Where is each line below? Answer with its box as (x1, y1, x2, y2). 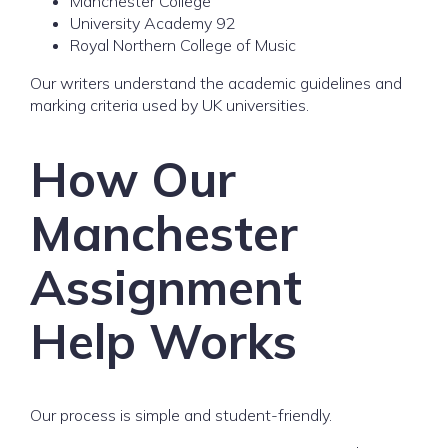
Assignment (30, 257, 302, 317)
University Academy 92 (70, 13, 236, 33)
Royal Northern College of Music (70, 35, 296, 55)
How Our (30, 149, 236, 209)
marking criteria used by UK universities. (30, 95, 309, 115)
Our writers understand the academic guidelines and (30, 73, 402, 93)
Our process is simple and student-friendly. (30, 405, 332, 425)
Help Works (30, 311, 297, 371)
